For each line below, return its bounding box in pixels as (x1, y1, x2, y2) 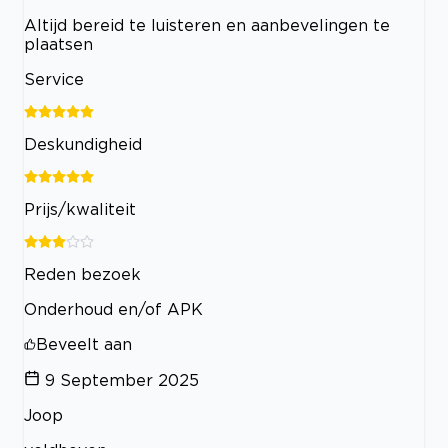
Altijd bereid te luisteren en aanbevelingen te (24, 15, 390, 34)
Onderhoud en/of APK (24, 299, 203, 318)
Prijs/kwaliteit (24, 199, 136, 218)
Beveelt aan (36, 334, 132, 353)
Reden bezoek (24, 264, 141, 283)
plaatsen (24, 34, 93, 53)
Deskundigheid (24, 134, 142, 153)
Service (24, 69, 84, 88)
